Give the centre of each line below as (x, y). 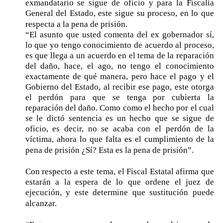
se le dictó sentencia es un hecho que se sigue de (119, 118)
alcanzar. (41, 203)
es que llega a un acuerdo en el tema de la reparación (119, 55)
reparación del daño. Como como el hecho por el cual (119, 108)
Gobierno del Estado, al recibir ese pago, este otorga (119, 87)
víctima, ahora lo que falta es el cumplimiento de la (119, 139)
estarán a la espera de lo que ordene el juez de (119, 182)
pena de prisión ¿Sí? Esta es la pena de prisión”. (109, 150)
